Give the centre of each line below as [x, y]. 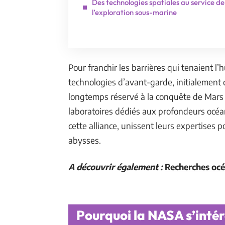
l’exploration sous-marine [134, 12]
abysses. [85, 140]
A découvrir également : [116, 167]
